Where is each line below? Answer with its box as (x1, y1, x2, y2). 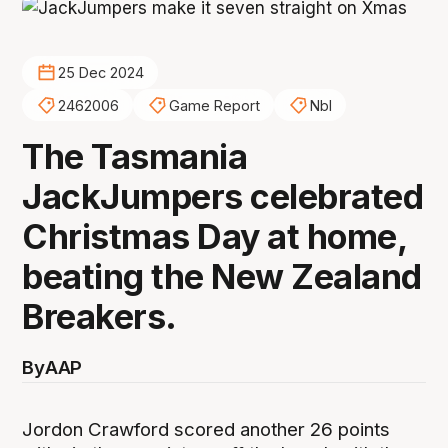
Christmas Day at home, (22, 216, 407, 258)
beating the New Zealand (22, 256, 422, 298)
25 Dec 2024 (57, 64, 144, 82)
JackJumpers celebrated (22, 176, 424, 218)
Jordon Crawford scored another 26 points (22, 417, 391, 441)
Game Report (168, 96, 260, 114)
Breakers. (22, 296, 177, 338)
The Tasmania (22, 136, 248, 178)
